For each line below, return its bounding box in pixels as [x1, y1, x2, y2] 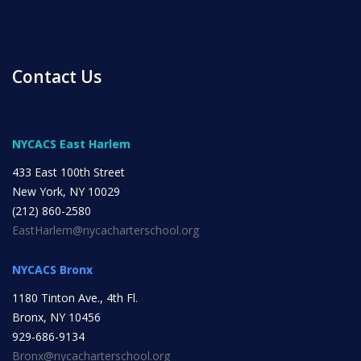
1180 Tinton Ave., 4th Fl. [12, 290, 138, 305]
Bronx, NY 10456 [12, 309, 101, 325]
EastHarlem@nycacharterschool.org [12, 222, 199, 238]
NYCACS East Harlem [12, 136, 131, 151]
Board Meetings [35, 238, 122, 249]
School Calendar [35, 303, 127, 314]
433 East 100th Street [12, 164, 125, 180]
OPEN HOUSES [15, 319, 93, 330]
